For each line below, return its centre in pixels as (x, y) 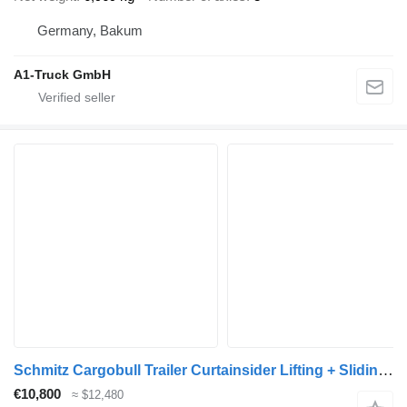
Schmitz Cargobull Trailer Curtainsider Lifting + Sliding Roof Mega (386, 370)
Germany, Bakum (90, 30)
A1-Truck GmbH (62, 74)
